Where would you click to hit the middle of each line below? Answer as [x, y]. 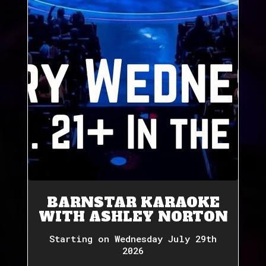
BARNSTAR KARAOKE [133, 202]
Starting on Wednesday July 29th [133, 239]
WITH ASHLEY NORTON [133, 217]
